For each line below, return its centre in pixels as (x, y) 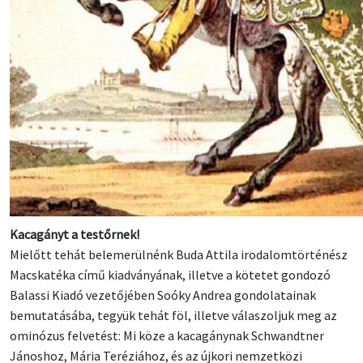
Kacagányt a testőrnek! (75, 235)
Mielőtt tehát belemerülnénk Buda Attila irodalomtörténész (179, 255)
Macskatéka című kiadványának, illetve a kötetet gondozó (170, 275)
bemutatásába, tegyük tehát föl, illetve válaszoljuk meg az (173, 316)
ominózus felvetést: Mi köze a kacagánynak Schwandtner (167, 336)
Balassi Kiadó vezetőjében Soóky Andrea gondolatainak (163, 295)
